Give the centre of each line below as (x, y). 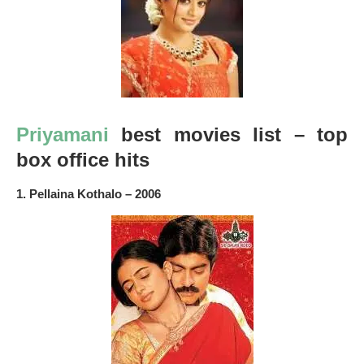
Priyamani (63, 134)
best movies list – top (228, 134)
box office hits (83, 159)
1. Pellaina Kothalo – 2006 (89, 193)
